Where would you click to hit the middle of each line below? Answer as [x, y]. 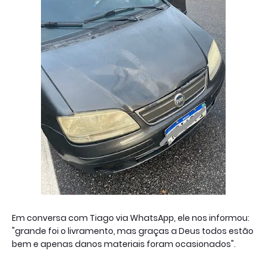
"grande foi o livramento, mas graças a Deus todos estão [133, 231]
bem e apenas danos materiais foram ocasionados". [125, 244]
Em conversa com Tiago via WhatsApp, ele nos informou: [131, 218]
